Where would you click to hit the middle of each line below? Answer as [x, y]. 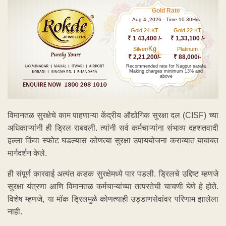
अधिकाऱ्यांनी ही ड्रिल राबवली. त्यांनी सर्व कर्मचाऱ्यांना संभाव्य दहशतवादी [113, 128]
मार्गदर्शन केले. [27, 153]
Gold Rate [166, 10]
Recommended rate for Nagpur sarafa [166, 66]
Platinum [188, 49]
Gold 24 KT [145, 30]
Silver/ [140, 49]
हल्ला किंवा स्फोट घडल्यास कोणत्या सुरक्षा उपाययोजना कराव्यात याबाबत [113, 141]
